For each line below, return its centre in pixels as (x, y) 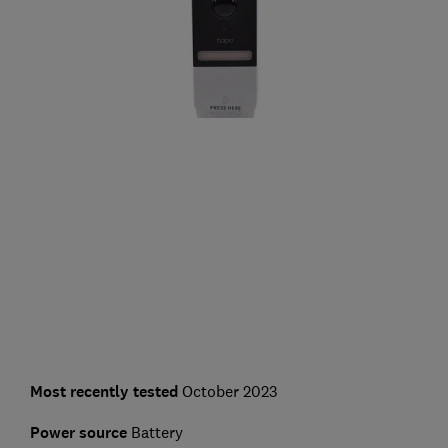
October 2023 (227, 391)
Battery (154, 432)
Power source (78, 433)
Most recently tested (103, 392)
